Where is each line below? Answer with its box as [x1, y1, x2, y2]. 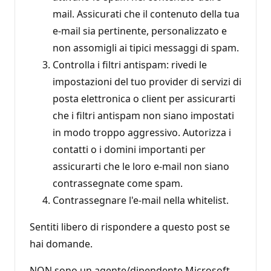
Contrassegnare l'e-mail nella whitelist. [53, 193, 229, 207]
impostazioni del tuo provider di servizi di [53, 74, 241, 88]
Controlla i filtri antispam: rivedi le [53, 57, 207, 71]
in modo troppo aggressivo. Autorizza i [53, 125, 231, 139]
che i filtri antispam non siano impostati [53, 108, 234, 122]
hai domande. [30, 237, 93, 250]
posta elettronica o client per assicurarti [53, 91, 235, 105]
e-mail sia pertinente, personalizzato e [53, 24, 227, 38]
